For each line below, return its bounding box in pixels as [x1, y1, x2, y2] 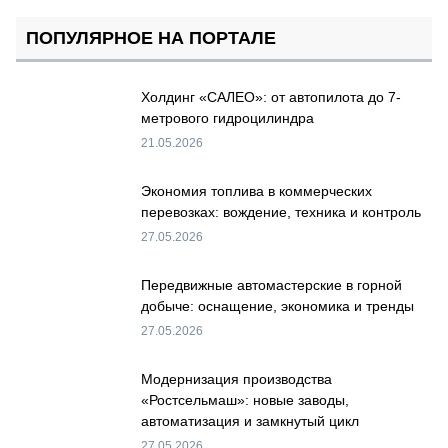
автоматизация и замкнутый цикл [141, 412, 359, 429]
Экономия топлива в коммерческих [141, 183, 372, 199]
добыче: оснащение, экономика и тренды [141, 297, 414, 314]
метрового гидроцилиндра [141, 110, 314, 127]
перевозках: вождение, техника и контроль [141, 204, 421, 220]
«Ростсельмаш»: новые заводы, [141, 391, 349, 408]
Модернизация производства [141, 370, 332, 387]
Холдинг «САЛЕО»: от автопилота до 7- [141, 89, 401, 106]
